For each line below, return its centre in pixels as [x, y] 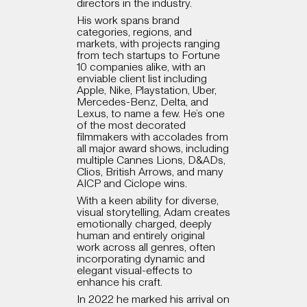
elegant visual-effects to [135, 271]
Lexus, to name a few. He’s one [151, 114]
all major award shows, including [153, 149]
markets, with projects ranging [148, 44]
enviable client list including [142, 79]
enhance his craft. [120, 283]
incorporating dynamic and [141, 259]
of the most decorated [131, 126]
